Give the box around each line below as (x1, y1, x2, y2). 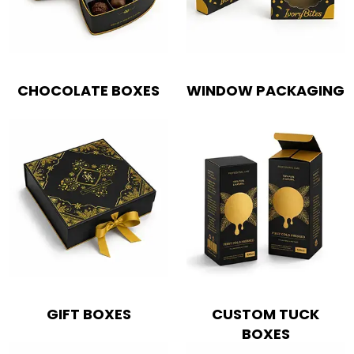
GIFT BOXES (46, 304, 131, 324)
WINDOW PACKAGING (186, 81, 345, 100)
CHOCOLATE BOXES (17, 81, 160, 100)
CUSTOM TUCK (212, 304, 319, 324)
